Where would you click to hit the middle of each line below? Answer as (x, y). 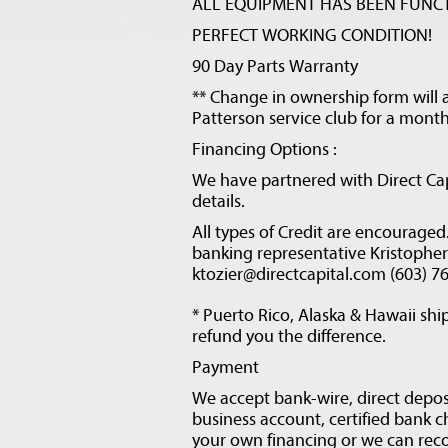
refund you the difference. (289, 336)
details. (218, 201)
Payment (225, 367)
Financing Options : (264, 149)
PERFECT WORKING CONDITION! (312, 35)
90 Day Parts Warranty (275, 66)
